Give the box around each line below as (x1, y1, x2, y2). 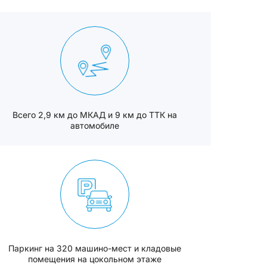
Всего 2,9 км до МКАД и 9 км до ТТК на (13, 110, 178, 120)
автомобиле (70, 120, 120, 131)
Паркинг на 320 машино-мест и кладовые (8, 243, 182, 253)
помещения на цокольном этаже (28, 254, 162, 264)
